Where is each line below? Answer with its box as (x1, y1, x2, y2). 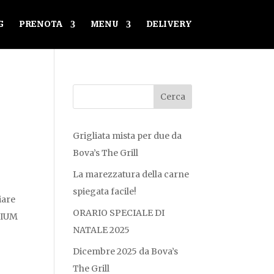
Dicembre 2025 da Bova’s (73, 246, 179, 257)
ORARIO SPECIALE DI (73, 207, 165, 218)
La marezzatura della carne (73, 169, 190, 180)
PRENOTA (18, 20, 63, 29)
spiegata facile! (73, 186, 137, 197)
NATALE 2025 (73, 224, 130, 235)
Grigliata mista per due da (73, 130, 182, 141)
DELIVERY (146, 20, 192, 29)
